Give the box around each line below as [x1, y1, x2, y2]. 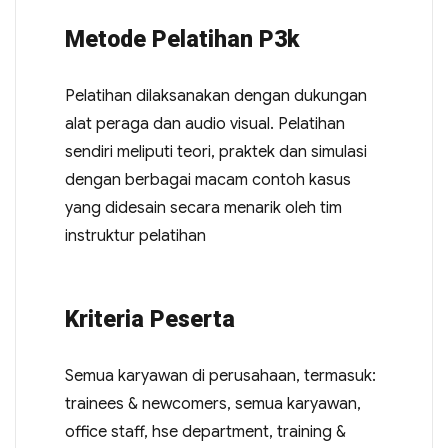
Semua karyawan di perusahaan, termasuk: [64, 366, 376, 387]
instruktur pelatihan [64, 226, 206, 247]
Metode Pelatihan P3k [64, 26, 299, 54]
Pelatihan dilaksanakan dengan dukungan [64, 86, 367, 107]
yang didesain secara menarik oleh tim [64, 198, 342, 219]
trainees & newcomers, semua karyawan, [64, 394, 361, 415]
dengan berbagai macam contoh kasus [64, 170, 351, 191]
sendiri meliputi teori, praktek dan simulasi [64, 142, 367, 163]
